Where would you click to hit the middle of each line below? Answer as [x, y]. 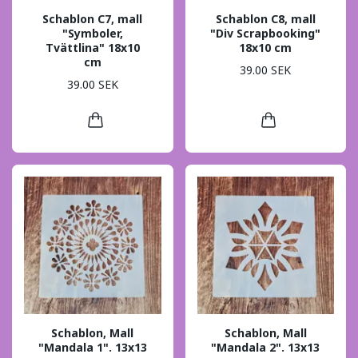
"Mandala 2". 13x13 [266, 347]
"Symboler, [92, 33]
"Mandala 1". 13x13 [92, 347]
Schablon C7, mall [93, 18]
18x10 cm [266, 47]
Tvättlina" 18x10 [92, 47]
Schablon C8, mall [265, 18]
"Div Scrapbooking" [266, 33]
